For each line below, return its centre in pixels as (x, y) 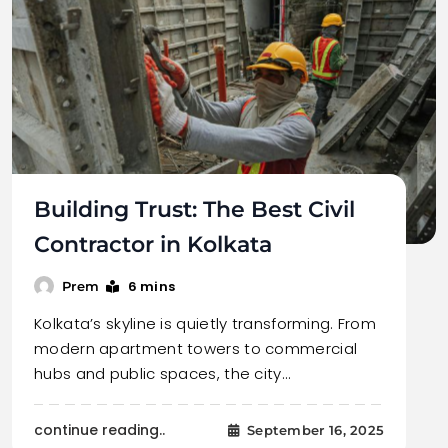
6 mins (151, 286)
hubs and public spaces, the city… (162, 373)
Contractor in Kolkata (153, 244)
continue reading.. (99, 429)
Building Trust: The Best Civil (194, 209)
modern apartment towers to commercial (196, 348)
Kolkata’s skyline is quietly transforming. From (205, 323)
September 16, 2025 (315, 430)
